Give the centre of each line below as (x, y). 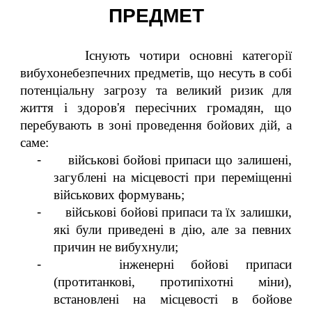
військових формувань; (119, 195)
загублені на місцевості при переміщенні (173, 177)
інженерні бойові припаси (205, 264)
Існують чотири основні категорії (188, 55)
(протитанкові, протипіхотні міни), (173, 282)
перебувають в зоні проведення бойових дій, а (156, 125)
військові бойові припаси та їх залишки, (179, 212)
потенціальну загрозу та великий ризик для (156, 90)
